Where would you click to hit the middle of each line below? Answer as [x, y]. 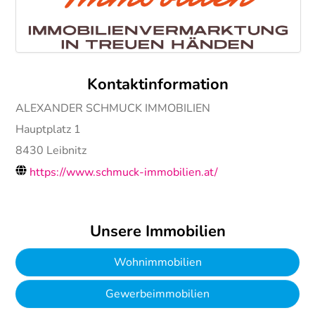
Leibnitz [67, 150]
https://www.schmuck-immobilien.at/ [124, 172]
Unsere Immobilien [157, 231]
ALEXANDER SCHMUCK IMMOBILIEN [113, 108]
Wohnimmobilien [157, 262]
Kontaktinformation [157, 84]
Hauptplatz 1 [49, 129]
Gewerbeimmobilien [157, 294]
